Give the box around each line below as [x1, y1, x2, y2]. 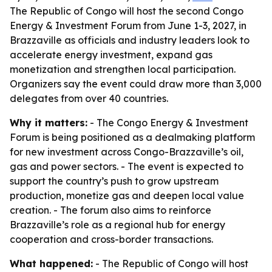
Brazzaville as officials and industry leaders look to [10, 34, 250, 46]
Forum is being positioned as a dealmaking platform [10, 131, 255, 143]
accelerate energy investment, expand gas [10, 49, 212, 61]
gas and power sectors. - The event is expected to [10, 160, 243, 172]
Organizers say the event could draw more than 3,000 [10, 78, 262, 90]
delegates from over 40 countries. [10, 92, 168, 104]
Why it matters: [10, 117, 87, 129]
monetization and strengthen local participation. [10, 63, 236, 75]
